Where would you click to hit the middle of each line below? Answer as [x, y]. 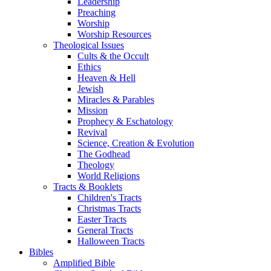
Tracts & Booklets [88, 186]
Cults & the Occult [113, 56]
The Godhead [104, 154]
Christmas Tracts [109, 208]
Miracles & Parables [116, 99]
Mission [93, 110]
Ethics [89, 67]
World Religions [109, 175]
